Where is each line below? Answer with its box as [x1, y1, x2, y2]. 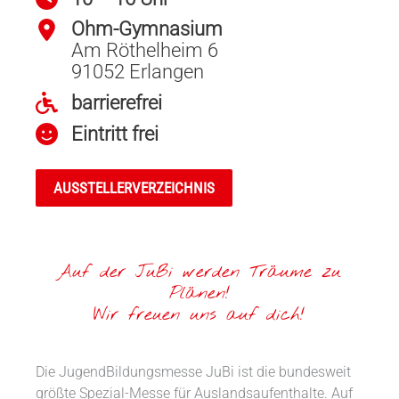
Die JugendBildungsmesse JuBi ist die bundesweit [36, 364, 352, 381]
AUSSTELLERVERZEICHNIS [53, 179, 216, 198]
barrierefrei [71, 91, 163, 114]
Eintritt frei [71, 122, 159, 145]
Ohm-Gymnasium [71, 18, 224, 41]
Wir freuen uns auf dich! [94, 303, 305, 328]
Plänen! [168, 281, 230, 306]
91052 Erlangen [71, 61, 205, 84]
